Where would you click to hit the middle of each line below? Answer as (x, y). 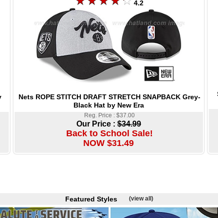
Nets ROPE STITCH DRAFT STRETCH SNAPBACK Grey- (109, 97)
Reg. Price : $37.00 (109, 115)
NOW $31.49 (108, 143)
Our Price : (97, 124)
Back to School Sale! (109, 133)
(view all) (141, 199)
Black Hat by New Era (109, 105)
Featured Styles (97, 199)
